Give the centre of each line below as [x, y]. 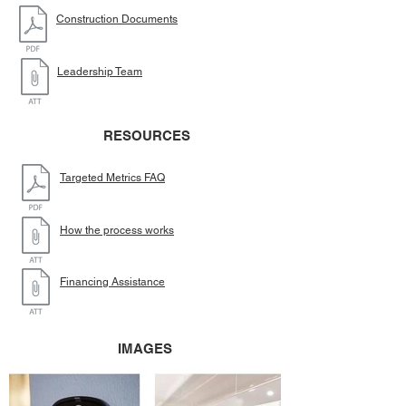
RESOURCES [147, 135]
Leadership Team [100, 72]
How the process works [117, 230]
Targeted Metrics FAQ [112, 178]
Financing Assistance [112, 282]
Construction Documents [117, 19]
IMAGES [145, 348]
